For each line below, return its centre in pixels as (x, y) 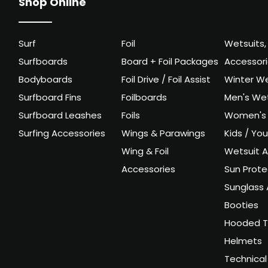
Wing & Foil (145, 153)
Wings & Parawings (163, 135)
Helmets (243, 242)
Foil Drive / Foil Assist (166, 81)
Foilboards (144, 99)
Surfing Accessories (62, 135)
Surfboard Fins (50, 99)
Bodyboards (46, 81)
